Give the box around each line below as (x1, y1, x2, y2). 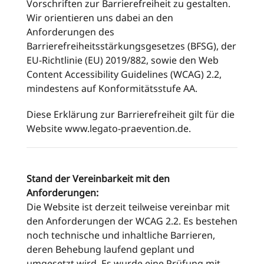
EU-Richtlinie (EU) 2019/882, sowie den (27, 54, 199, 67)
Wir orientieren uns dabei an (27, 11, 156, 24)
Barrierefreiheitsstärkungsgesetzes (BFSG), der (27, 39, 236, 52)
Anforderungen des (27, 25, 114, 38)
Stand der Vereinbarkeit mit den (27, 172, 170, 185)
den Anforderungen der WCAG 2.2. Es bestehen (27, 214, 237, 227)
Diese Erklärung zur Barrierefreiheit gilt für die (27, 108, 235, 121)
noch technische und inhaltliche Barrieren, (27, 229, 215, 242)
